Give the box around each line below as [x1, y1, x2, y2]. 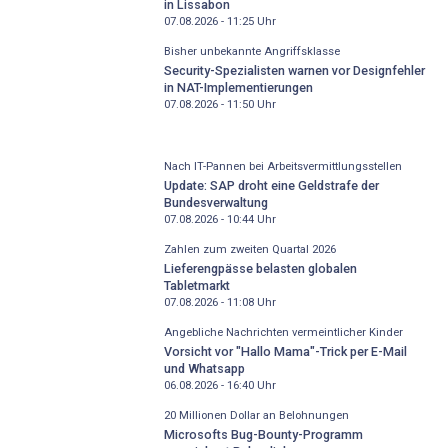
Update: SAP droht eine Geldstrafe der [163, 177, 379, 193]
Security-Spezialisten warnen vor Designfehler [163, 62, 425, 78]
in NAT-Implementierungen [163, 79, 313, 95]
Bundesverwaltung [163, 194, 268, 210]
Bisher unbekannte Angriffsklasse [163, 45, 340, 59]
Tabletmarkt [163, 277, 230, 293]
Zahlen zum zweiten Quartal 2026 [163, 243, 336, 257]
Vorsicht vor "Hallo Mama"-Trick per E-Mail [163, 343, 407, 359]
